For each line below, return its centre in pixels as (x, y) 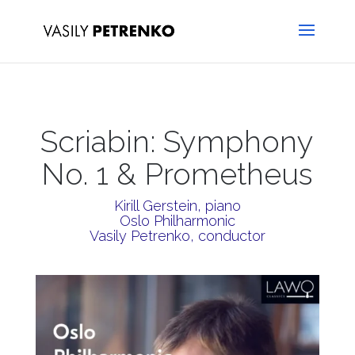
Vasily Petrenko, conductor (177, 236)
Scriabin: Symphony (177, 141)
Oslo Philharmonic (177, 221)
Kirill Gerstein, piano (177, 206)
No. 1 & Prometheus (177, 174)
